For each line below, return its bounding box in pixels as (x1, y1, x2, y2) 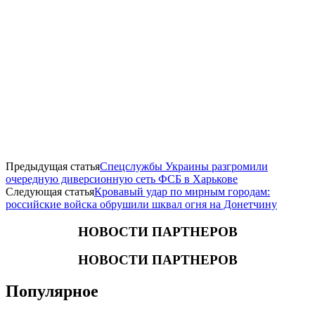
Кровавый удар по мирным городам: (94, 185, 270, 198)
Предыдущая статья (6, 160, 100, 172)
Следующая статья (6, 185, 94, 198)
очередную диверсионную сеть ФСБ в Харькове (6, 172, 238, 185)
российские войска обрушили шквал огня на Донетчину (6, 198, 277, 210)
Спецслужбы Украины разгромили (100, 160, 268, 172)
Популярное (6, 282, 98, 301)
